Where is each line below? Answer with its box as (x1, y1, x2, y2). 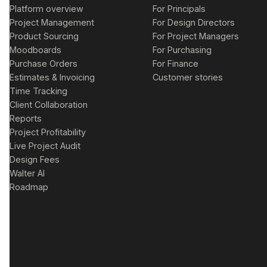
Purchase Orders (10, 58, 77, 69)
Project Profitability (10, 126, 86, 137)
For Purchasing (153, 44, 212, 55)
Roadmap (10, 181, 48, 192)
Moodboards (10, 44, 61, 55)
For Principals (153, 3, 206, 14)
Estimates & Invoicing (10, 72, 95, 82)
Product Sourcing (10, 30, 79, 41)
